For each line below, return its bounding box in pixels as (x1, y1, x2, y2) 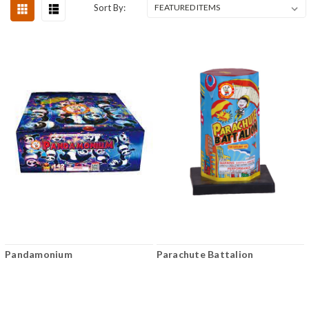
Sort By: (94, 1, 126, 13)
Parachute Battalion (156, 248, 254, 261)
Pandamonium (5, 248, 72, 261)
